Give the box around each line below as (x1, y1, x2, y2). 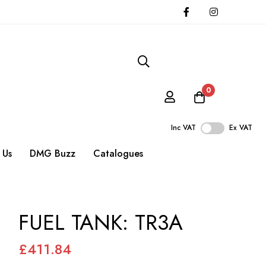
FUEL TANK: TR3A (18, 207, 183, 239)
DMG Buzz (30, 147, 75, 161)
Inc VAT (171, 122, 196, 134)
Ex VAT (229, 122, 252, 134)
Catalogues (93, 147, 143, 161)
